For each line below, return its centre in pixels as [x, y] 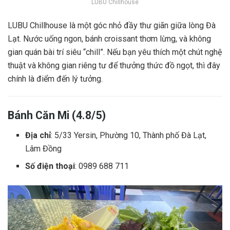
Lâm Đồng [44, 148]
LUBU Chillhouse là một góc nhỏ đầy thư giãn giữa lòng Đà [112, 26]
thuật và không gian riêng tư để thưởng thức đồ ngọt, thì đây [114, 66]
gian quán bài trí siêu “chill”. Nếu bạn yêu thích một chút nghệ [115, 52]
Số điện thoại [50, 166]
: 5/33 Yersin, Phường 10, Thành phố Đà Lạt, [129, 135]
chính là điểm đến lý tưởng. [55, 79]
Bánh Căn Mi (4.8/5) [57, 115]
